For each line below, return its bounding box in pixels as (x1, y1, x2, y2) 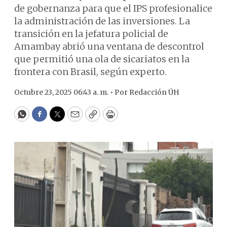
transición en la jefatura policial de (14, 28, 168, 40)
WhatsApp (21, 112, 69, 125)
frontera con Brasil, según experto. (14, 66, 167, 78)
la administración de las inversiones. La (14, 15, 190, 27)
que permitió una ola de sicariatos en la (14, 53, 190, 65)
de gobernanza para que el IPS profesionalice (14, 3, 212, 14)
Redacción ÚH (129, 88, 179, 97)
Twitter (56, 112, 91, 125)
